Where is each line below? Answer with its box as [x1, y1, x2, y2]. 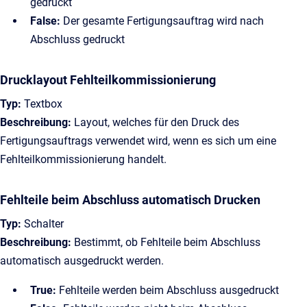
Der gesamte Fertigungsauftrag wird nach [60, 14, 264, 27]
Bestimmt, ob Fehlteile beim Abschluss [71, 236, 260, 249]
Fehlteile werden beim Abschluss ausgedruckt [56, 284, 279, 297]
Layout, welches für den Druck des [71, 116, 239, 129]
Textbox [21, 97, 62, 110]
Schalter [21, 217, 64, 230]
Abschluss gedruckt [30, 33, 125, 46]
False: [30, 14, 60, 27]
